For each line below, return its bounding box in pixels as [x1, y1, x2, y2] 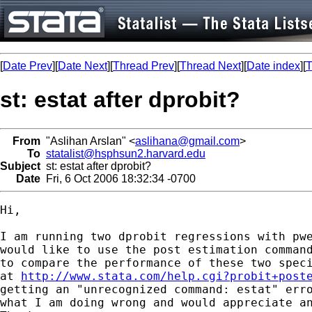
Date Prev [3, 60, 52, 72]
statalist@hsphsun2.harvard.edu [46, 147, 205, 159]
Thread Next [180, 60, 241, 72]
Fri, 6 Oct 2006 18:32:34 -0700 [40, 172, 196, 185]
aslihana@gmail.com [135, 134, 240, 147]
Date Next [58, 60, 107, 72]
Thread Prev [113, 60, 174, 72]
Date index [247, 60, 300, 72]
